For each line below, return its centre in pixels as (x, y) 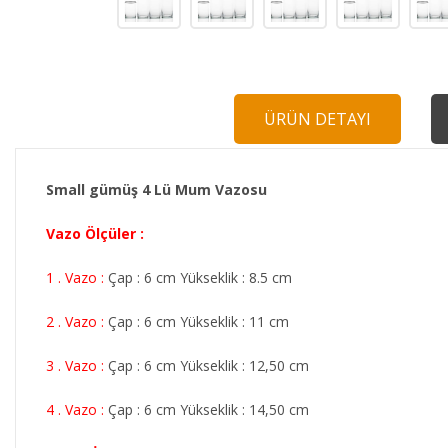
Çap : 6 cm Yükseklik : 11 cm (198, 321)
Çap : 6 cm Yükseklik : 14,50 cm (210, 409)
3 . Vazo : (75, 365)
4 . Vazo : (77, 409)
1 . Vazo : (75, 277)
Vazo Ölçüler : (95, 233)
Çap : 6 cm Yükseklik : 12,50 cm (208, 365)
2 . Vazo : (75, 321)
